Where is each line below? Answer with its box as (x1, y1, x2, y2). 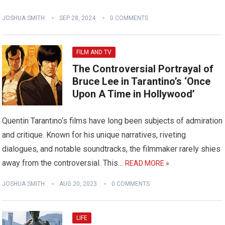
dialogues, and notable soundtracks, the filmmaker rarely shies (2, 144, 221, 154)
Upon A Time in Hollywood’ (72, 88, 195, 100)
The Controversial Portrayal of (72, 63, 214, 75)
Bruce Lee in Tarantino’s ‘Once (72, 75, 211, 88)
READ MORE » (125, 159, 170, 168)
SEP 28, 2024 (59, 15, 96, 22)
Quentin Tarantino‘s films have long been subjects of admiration (2, 116, 223, 126)
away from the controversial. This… (2, 158, 124, 168)
